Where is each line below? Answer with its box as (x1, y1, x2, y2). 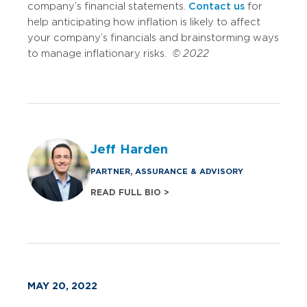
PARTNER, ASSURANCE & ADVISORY (90, 166, 243, 176)
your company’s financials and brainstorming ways (27, 32, 279, 44)
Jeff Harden (90, 141, 168, 156)
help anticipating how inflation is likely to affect (27, 16, 260, 28)
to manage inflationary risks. (27, 48, 172, 60)
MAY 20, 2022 (27, 280, 97, 292)
